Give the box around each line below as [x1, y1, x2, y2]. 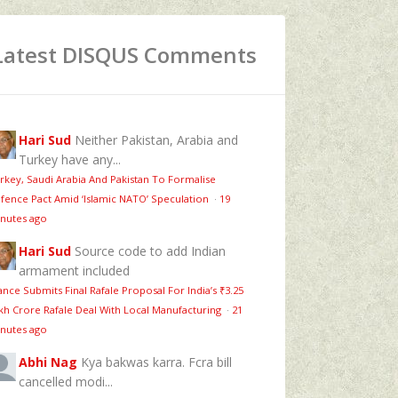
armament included [19, 261, 130, 279]
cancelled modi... [19, 372, 113, 390]
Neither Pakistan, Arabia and [75, 131, 238, 148]
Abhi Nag [19, 353, 77, 370]
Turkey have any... [19, 150, 121, 168]
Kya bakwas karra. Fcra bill [81, 353, 232, 370]
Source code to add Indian [75, 242, 226, 259]
